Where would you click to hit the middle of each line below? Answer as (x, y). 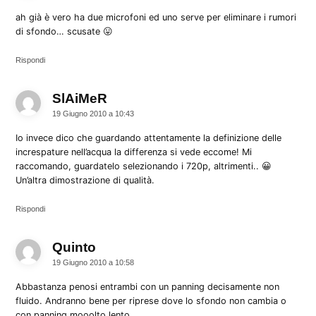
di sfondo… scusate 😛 (65, 31)
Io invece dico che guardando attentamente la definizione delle (149, 138)
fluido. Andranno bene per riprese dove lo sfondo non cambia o (151, 300)
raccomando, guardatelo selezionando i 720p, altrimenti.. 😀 (144, 166)
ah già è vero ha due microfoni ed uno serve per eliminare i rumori (156, 17)
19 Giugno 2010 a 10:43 (93, 113)
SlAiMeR (80, 98)
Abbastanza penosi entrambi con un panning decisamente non (148, 286)
